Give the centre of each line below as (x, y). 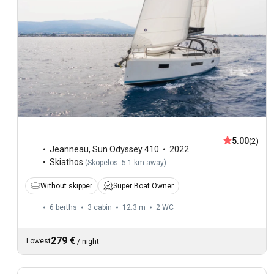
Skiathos (66, 162)
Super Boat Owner (143, 186)
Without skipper (66, 186)
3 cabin (100, 207)
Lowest (39, 241)
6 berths (63, 207)
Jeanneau (69, 149)
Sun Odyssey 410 (126, 149)
